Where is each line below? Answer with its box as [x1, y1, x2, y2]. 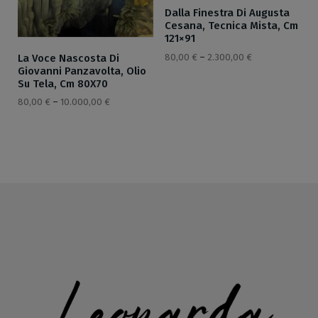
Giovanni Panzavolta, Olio [18, 64, 146, 77]
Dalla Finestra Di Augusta [164, 6, 290, 20]
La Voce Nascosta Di [18, 51, 119, 65]
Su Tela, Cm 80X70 [18, 77, 108, 90]
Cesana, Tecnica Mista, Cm [164, 19, 298, 33]
